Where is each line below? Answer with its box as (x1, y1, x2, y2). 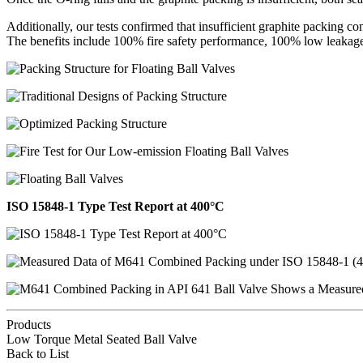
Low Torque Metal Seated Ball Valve (6, 332, 197, 347)
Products (6, 318, 51, 332)
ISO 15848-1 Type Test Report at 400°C (6, 199, 224, 214)
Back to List (6, 347, 69, 361)
